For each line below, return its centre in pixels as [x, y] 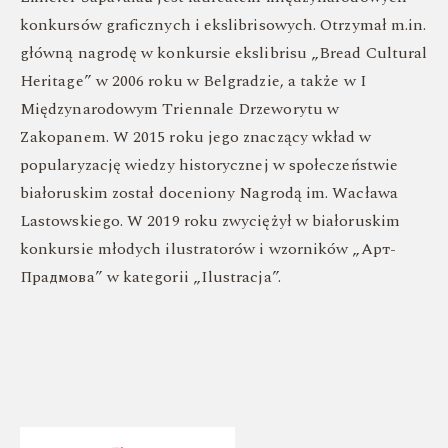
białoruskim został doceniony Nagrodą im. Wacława [209, 193]
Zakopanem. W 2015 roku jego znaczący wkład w [196, 137]
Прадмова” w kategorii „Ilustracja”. [150, 277]
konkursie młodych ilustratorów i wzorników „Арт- [208, 249]
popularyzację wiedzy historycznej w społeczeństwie [209, 165]
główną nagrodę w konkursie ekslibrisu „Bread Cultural [224, 53]
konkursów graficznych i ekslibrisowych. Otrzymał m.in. [223, 25]
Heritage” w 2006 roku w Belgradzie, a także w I [193, 81]
